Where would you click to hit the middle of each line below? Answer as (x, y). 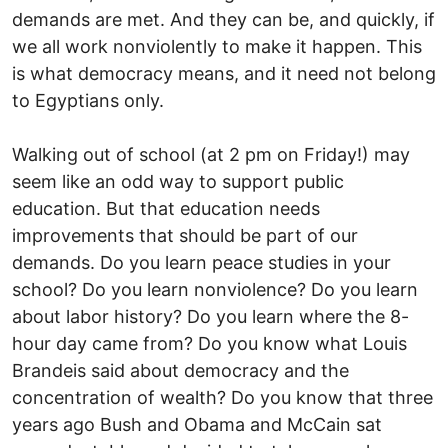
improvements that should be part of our (185, 235)
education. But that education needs (166, 208)
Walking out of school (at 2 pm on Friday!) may (211, 154)
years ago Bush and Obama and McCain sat (197, 424)
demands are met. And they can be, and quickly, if (223, 19)
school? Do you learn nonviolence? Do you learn (215, 289)
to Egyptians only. (88, 100)
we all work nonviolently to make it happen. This (217, 46)
